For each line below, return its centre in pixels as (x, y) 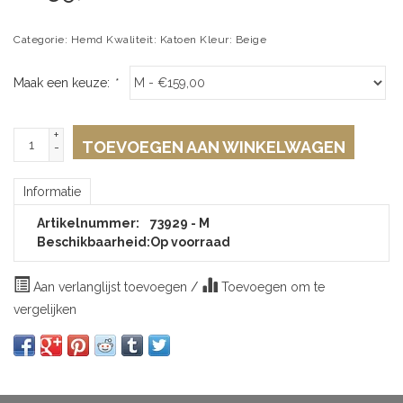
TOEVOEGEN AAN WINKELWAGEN (214, 147)
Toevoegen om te (271, 287)
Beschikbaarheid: (94, 242)
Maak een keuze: (63, 83)
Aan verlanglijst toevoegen (110, 287)
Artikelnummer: (88, 223)
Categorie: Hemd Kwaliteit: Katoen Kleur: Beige (140, 40)
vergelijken (45, 309)
